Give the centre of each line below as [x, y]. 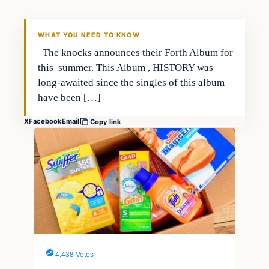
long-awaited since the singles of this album [131, 82]
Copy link [106, 122]
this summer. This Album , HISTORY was [126, 67]
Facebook [45, 122]
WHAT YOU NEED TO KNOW [89, 35]
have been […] [70, 97]
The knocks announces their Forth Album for [136, 52]
